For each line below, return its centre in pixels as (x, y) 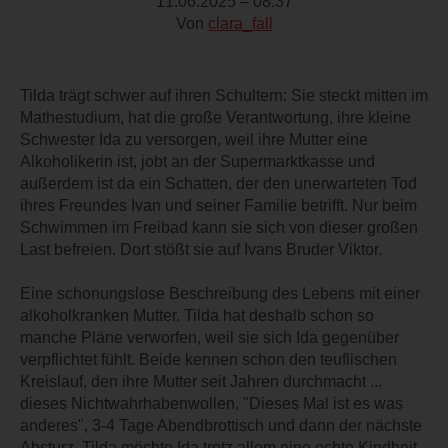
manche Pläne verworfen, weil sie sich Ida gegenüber (209, 337)
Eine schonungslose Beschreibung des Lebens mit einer (220, 293)
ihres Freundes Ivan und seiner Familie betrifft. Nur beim (218, 205)
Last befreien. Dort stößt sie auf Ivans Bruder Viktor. (201, 249)
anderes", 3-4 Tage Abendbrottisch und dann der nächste (221, 425)
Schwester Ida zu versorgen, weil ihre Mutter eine (194, 139)
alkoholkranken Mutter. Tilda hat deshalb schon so (197, 315)
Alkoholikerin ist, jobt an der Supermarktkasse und (197, 161)
